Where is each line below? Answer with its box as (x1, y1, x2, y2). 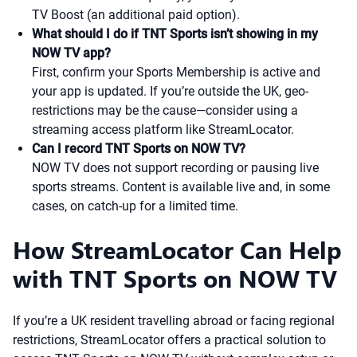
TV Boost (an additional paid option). (32, 7, 240, 22)
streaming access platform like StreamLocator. (32, 122, 294, 137)
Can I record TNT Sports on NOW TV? (32, 141, 245, 156)
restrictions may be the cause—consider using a (32, 103, 298, 118)
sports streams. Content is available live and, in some (32, 179, 330, 194)
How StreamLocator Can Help (13, 233, 342, 265)
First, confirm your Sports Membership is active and (32, 65, 320, 80)
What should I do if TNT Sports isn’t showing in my (32, 26, 318, 41)
